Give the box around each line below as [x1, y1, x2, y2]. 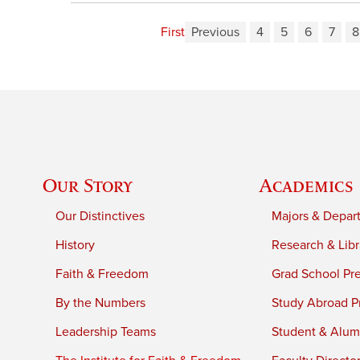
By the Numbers [55, 295, 146, 312]
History [55, 237, 96, 254]
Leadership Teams [55, 324, 157, 341]
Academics [259, 174, 354, 197]
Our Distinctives [55, 208, 145, 225]
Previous [191, 23, 239, 40]
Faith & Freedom [55, 266, 149, 283]
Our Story [43, 174, 133, 197]
